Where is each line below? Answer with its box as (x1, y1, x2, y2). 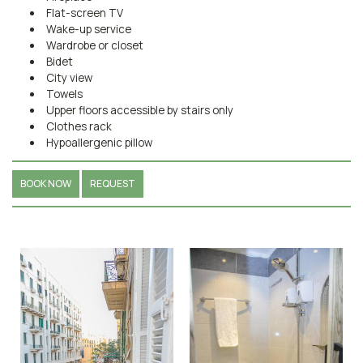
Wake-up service (45, 21, 131, 36)
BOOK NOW (20, 176, 71, 190)
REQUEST (90, 176, 135, 190)
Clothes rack (45, 118, 112, 134)
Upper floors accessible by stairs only (45, 102, 233, 117)
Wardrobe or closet (45, 37, 143, 53)
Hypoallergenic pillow (45, 135, 152, 150)
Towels (45, 86, 83, 101)
